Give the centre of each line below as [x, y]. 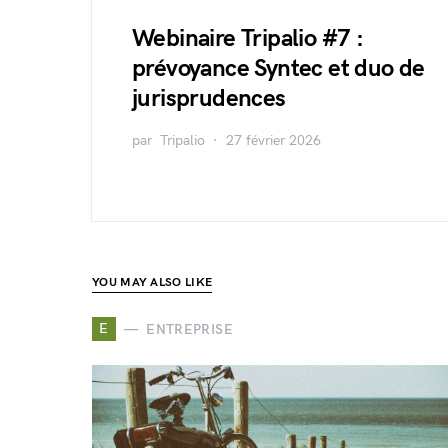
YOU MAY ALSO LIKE [152, 282]
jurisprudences [209, 98]
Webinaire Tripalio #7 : [248, 38]
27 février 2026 [273, 140]
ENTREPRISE [189, 329]
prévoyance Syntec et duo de [278, 68]
